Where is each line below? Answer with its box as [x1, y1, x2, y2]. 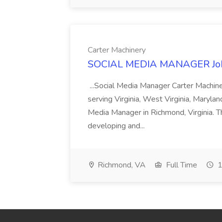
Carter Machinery [88, 45, 146, 55]
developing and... [88, 120, 147, 131]
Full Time [164, 160, 197, 170]
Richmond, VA [96, 160, 146, 170]
